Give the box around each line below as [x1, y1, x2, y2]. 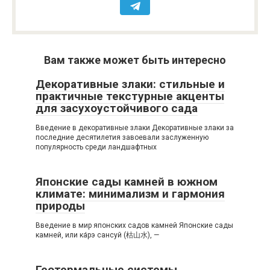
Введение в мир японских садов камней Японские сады [36, 221, 233, 230]
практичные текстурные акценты [36, 89, 224, 104]
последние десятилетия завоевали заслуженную [36, 133, 209, 142]
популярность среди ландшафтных [36, 143, 157, 152]
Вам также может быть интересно [44, 54, 226, 67]
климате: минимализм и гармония [36, 187, 225, 201]
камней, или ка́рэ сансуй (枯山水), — [36, 231, 159, 240]
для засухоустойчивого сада [36, 101, 198, 116]
